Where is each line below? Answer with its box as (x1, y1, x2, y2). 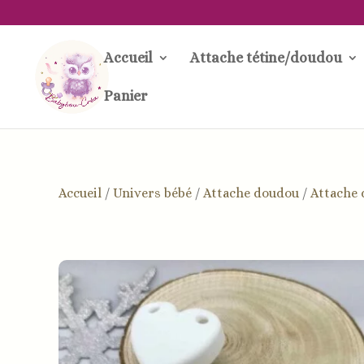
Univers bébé (113, 184, 192, 201)
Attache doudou (203, 184, 299, 201)
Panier (104, 88, 147, 104)
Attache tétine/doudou (190, 50, 342, 66)
